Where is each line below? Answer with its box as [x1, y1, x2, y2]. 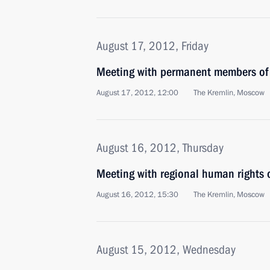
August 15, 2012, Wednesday [96, 242, 236, 257]
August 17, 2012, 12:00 [96, 87, 178, 98]
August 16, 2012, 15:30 [96, 189, 178, 200]
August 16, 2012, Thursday [96, 140, 224, 155]
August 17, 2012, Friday [96, 39, 209, 53]
